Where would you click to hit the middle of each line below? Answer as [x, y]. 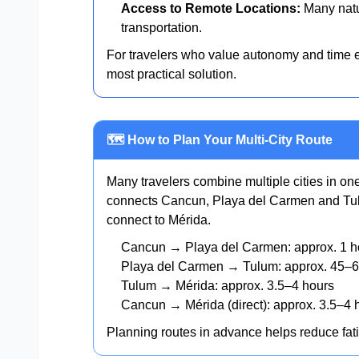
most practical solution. [171, 74]
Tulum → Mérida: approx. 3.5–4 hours [228, 285]
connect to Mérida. [159, 220]
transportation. [161, 27]
